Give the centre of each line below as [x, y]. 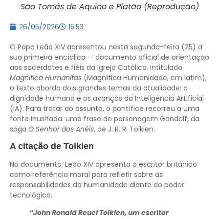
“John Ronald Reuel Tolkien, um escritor [99, 212]
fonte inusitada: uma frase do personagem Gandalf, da [105, 119]
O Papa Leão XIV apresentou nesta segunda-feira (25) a [106, 47]
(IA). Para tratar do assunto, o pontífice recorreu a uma [105, 108]
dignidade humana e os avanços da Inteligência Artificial [107, 98]
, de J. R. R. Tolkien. [124, 129]
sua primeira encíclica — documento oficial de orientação [109, 57]
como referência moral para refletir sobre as [86, 175]
